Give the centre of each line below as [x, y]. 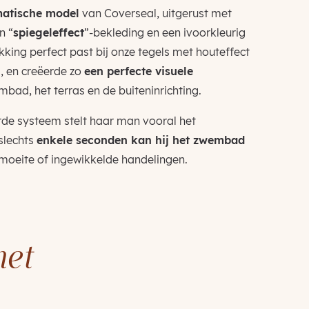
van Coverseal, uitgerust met [155, 13]
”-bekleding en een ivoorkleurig [165, 33]
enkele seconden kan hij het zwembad [140, 140]
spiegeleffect [48, 33]
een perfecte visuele [138, 71]
